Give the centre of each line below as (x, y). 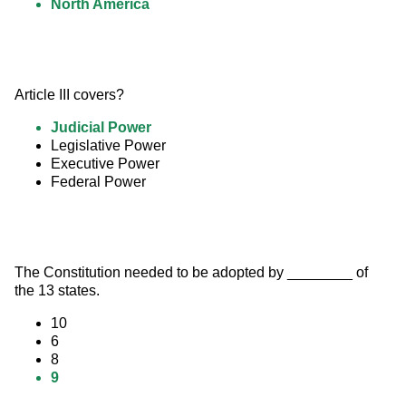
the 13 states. (57, 291)
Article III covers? (69, 95)
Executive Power (105, 164)
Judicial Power (101, 128)
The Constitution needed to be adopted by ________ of (193, 273)
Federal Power (98, 182)
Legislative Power (108, 146)
